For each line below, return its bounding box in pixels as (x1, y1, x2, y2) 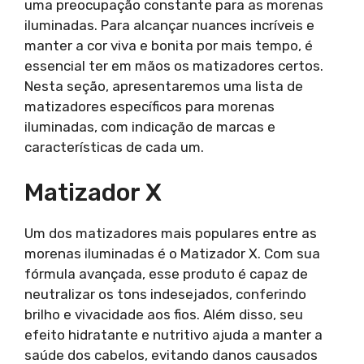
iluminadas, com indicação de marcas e (24, 118, 275, 135)
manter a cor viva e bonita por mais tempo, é (24, 37, 313, 54)
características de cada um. (24, 138, 204, 155)
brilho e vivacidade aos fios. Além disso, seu (24, 306, 303, 323)
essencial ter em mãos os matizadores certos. (24, 57, 323, 74)
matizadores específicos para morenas (24, 97, 275, 115)
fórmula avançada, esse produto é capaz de (24, 266, 308, 282)
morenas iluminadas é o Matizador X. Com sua (24, 245, 320, 262)
